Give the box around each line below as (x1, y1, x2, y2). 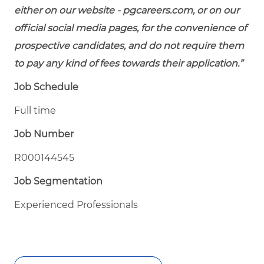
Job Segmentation (14, 175, 103, 187)
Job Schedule (14, 81, 78, 93)
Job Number (14, 128, 74, 140)
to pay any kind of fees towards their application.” (14, 57, 243, 69)
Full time (14, 104, 56, 116)
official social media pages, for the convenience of (14, 22, 246, 34)
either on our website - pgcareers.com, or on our (14, 4, 239, 16)
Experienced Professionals (14, 199, 138, 210)
